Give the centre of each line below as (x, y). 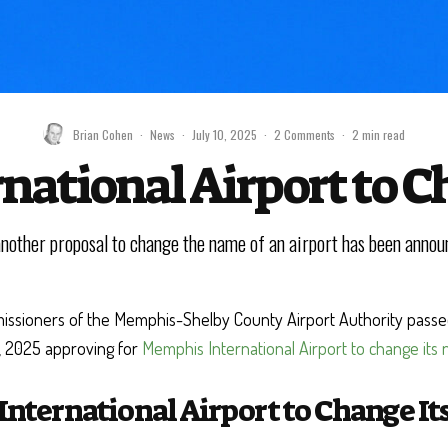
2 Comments (304, 134)
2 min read (378, 134)
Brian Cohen (103, 134)
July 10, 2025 (224, 134)
